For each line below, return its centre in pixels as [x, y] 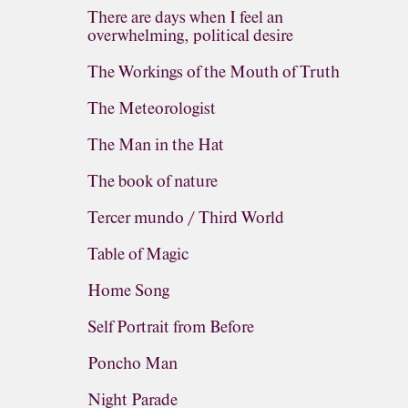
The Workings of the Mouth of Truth [214, 72]
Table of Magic [138, 254]
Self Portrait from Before [171, 327]
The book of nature [153, 181]
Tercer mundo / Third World [186, 218]
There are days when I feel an [185, 17]
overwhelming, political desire [190, 36]
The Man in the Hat [156, 145]
